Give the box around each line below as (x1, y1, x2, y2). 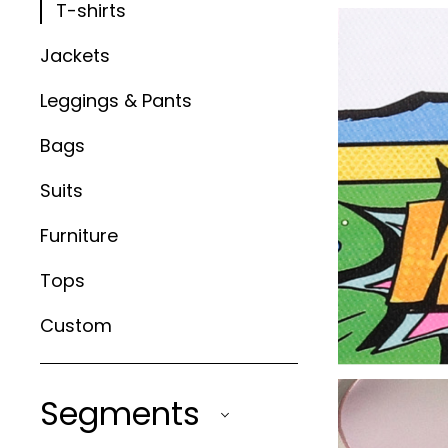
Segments (40, 391, 209, 436)
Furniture (40, 223, 118, 248)
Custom (40, 313, 112, 338)
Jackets (40, 43, 110, 68)
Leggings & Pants (40, 88, 192, 113)
